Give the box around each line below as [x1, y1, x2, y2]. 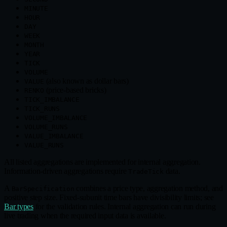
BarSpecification [11, 185, 74, 193]
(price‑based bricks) [44, 86, 106, 95]
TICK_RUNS [24, 105, 60, 113]
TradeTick [128, 168, 164, 176]
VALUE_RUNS [24, 141, 64, 149]
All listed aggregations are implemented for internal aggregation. [4, 158, 201, 167]
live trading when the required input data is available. [4, 211, 166, 220]
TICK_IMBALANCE [24, 96, 80, 104]
